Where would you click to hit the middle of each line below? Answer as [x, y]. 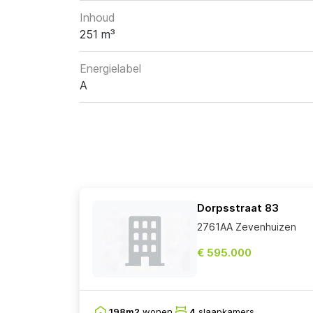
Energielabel [110, 69]
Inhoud [97, 18]
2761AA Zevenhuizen [247, 227]
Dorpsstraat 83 [238, 208]
